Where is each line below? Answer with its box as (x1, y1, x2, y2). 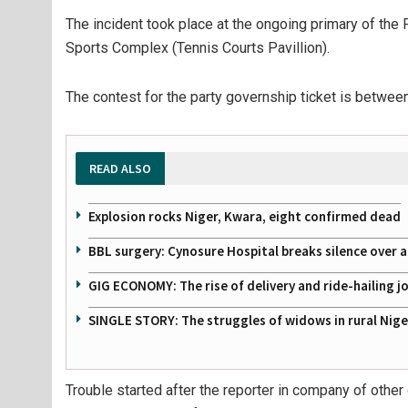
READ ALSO (89, 160, 151, 177)
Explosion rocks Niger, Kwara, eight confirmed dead (88, 208, 401, 225)
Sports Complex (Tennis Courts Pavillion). (66, 39, 330, 56)
